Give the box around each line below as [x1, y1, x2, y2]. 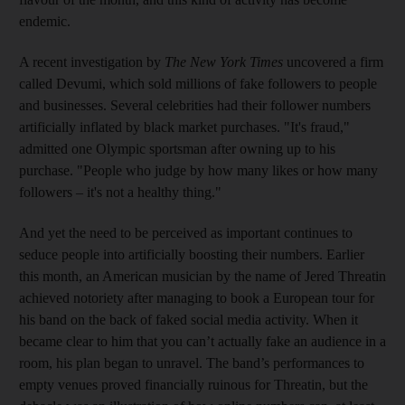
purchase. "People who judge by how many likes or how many [19, 162, 378, 178]
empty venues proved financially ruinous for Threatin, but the [19, 376, 368, 392]
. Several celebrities [103, 97, 217, 113]
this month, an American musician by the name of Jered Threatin [19, 268, 386, 284]
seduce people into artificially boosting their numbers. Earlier [19, 246, 364, 262]
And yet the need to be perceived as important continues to [19, 224, 353, 240]
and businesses [19, 97, 103, 113]
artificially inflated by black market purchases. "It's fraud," [19, 118, 350, 135]
